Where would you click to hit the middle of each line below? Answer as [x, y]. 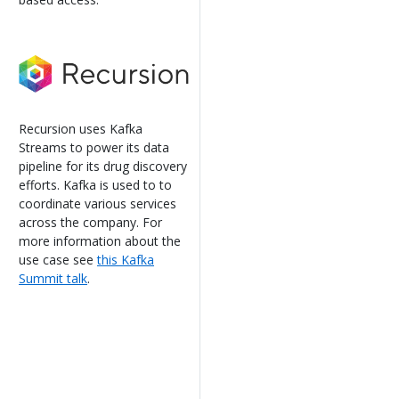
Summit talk [53, 278]
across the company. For [90, 222]
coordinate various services [98, 203]
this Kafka [126, 259]
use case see [58, 259]
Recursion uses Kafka [81, 128]
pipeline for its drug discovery [103, 166]
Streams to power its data [94, 147]
